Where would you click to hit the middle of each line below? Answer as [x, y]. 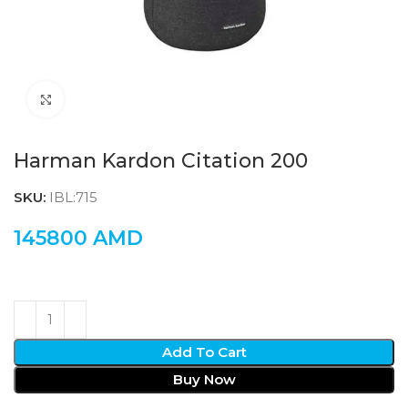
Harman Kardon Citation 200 [161, 161]
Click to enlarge [115, 99]
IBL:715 [73, 197]
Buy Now [204, 379]
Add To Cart [204, 352]
